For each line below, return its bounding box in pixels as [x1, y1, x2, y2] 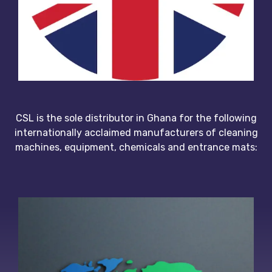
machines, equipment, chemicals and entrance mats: [15, 141, 257, 154]
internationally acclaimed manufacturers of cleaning [14, 127, 258, 139]
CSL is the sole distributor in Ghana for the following [15, 112, 257, 124]
